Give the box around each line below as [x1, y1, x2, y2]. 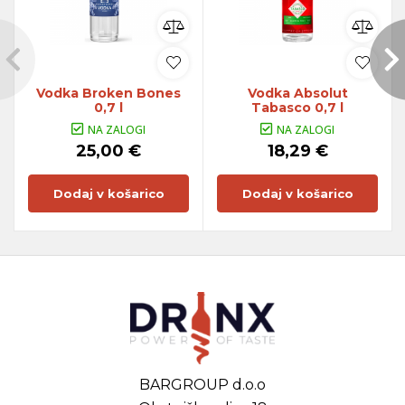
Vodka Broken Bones [36, 84, 181, 101]
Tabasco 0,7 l [251, 99, 344, 116]
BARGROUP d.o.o [139, 375, 266, 393]
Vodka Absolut [247, 84, 348, 101]
